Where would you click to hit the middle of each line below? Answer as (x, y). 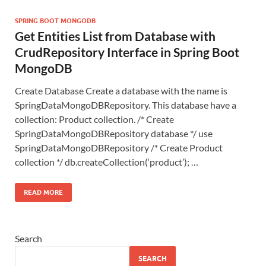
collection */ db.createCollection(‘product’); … (107, 161)
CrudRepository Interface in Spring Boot (127, 52)
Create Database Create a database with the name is (121, 90)
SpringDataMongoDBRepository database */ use (114, 133)
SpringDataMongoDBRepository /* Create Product (119, 147)
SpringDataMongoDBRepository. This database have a (126, 104)
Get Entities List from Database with (115, 36)
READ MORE (43, 192)
